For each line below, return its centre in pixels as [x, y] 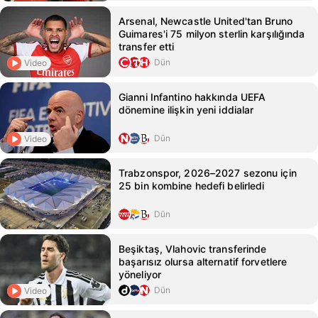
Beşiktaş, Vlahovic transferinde [193, 249]
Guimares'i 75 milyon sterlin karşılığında [212, 34]
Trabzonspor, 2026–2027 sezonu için [208, 173]
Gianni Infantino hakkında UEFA [192, 97]
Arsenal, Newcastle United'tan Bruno [205, 21]
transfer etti [147, 46]
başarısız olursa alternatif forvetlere [203, 262]
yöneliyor [140, 274]
